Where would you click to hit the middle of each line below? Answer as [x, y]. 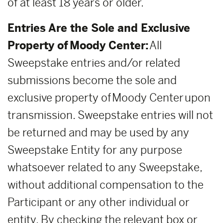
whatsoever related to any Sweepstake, [105, 167]
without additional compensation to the [106, 185]
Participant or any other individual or [99, 202]
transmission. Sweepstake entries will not [110, 115]
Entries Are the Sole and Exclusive [99, 28]
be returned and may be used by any [98, 133]
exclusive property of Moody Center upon [109, 98]
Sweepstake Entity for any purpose [95, 150]
